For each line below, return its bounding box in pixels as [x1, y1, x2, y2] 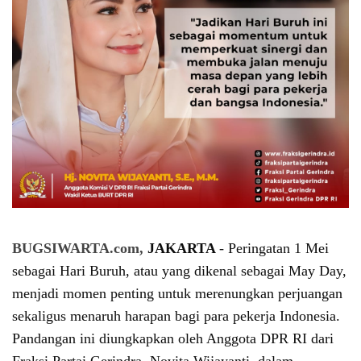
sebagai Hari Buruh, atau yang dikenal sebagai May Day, [12, 263, 346, 279]
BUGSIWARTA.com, [12, 240, 147, 256]
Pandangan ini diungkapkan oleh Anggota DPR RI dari [12, 330, 334, 346]
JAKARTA [147, 240, 219, 256]
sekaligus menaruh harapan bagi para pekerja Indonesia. [12, 308, 340, 324]
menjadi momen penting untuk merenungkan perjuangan [12, 285, 342, 301]
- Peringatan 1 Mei [219, 240, 329, 256]
